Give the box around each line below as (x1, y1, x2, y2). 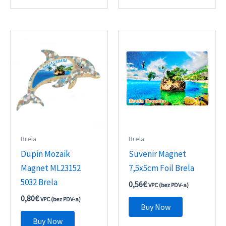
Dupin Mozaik (21, 148, 71, 160)
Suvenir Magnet (129, 148, 187, 160)
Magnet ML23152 (21, 162, 81, 174)
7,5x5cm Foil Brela (129, 162, 195, 174)
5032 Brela (21, 177, 58, 188)
